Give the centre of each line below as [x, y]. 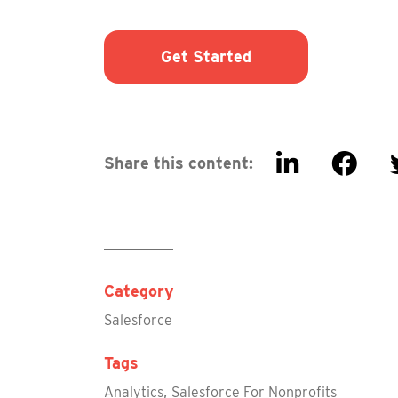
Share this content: [179, 163]
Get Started [206, 57]
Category [139, 291]
